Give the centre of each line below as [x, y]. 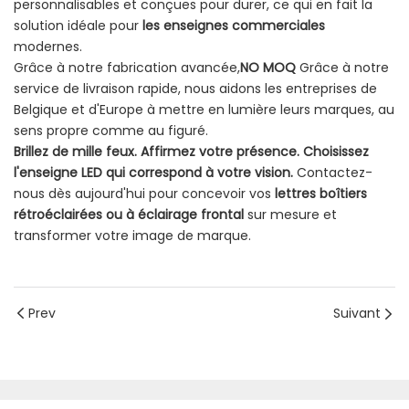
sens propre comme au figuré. [111, 131]
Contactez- [333, 173]
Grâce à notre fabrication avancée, [127, 68]
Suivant [357, 314]
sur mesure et [290, 215]
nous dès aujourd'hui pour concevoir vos [144, 194]
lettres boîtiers [321, 194]
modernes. [48, 47]
